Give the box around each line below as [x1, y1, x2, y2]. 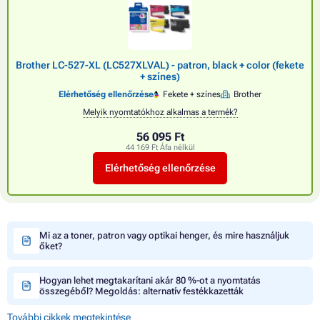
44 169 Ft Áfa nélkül [125, 142, 195, 152]
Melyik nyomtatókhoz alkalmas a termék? [82, 106, 238, 117]
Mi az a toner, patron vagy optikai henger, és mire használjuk [39, 229, 289, 241]
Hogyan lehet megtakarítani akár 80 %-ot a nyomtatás [39, 274, 261, 286]
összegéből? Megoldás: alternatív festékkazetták [39, 285, 244, 296]
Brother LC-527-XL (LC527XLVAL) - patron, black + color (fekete [16, 59, 304, 71]
